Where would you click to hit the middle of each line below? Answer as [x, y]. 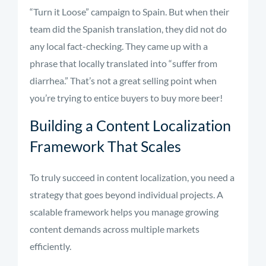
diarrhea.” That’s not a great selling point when [123, 80]
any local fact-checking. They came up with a [119, 46]
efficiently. [50, 246]
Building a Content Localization [130, 125]
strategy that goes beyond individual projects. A [126, 194]
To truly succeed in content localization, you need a [132, 177]
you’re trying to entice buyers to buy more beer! [126, 98]
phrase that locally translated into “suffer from [123, 63]
